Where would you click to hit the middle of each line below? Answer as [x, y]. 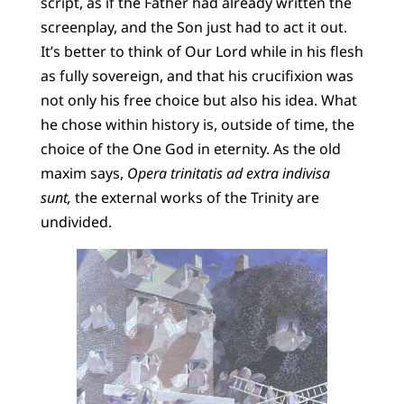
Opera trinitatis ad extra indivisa [228, 173]
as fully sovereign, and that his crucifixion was [197, 75]
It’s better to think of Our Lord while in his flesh [202, 51]
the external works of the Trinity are [195, 197]
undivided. [76, 221]
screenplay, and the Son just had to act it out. [193, 27]
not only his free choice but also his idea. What [198, 100]
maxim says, [83, 173]
